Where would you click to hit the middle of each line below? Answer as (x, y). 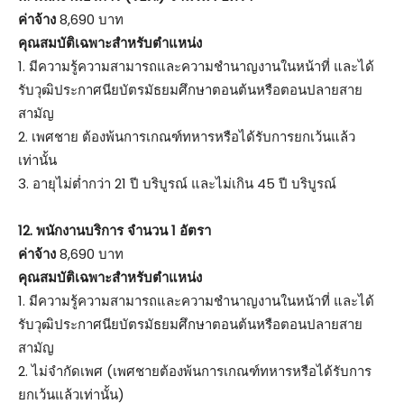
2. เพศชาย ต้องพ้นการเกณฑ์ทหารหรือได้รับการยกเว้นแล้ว (187, 136)
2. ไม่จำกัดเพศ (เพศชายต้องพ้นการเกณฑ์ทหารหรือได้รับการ (195, 371)
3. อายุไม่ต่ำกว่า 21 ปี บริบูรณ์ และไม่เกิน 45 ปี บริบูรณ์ (177, 183)
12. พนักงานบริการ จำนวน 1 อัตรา (115, 230)
